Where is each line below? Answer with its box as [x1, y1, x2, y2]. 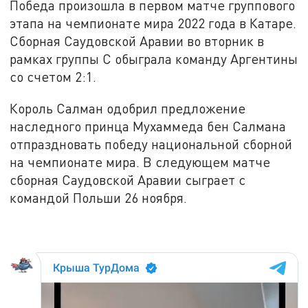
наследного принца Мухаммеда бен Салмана [10, 118, 287, 135]
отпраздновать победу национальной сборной [10, 136, 293, 153]
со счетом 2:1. [10, 69, 97, 85]
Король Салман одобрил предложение [10, 100, 246, 117]
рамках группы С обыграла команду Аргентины [10, 51, 298, 67]
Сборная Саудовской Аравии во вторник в [10, 33, 265, 49]
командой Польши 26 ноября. [10, 190, 188, 206]
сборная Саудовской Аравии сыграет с [10, 172, 246, 188]
